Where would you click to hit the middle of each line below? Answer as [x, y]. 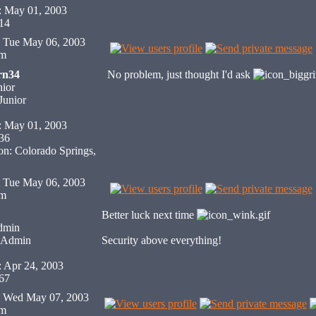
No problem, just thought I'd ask [180, 74]
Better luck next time [149, 215]
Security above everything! [161, 240]
